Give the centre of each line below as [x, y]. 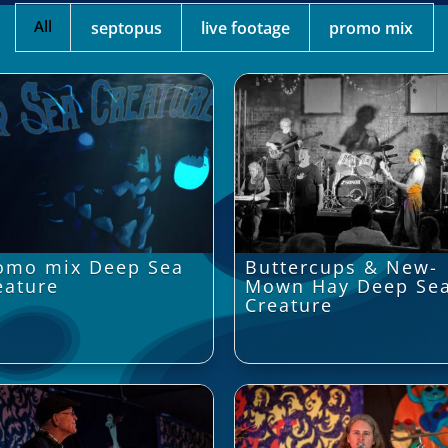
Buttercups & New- [341, 266]
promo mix [371, 28]
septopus [126, 28]
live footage [245, 28]
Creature [289, 304]
